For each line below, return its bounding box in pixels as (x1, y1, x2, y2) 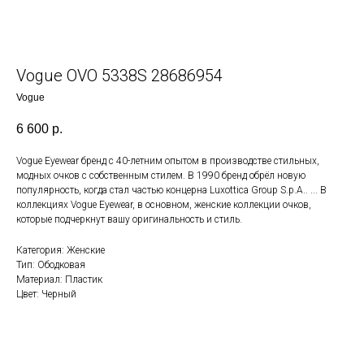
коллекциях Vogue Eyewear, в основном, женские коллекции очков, (16, 199, 311, 211)
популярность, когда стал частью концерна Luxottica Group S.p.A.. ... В (16, 184, 327, 197)
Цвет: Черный (16, 288, 76, 301)
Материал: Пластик (16, 274, 102, 286)
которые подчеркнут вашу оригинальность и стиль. (16, 214, 242, 226)
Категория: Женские (16, 245, 105, 257)
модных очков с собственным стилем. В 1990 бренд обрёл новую (16, 170, 305, 182)
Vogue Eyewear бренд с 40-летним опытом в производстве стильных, (16, 155, 319, 167)
